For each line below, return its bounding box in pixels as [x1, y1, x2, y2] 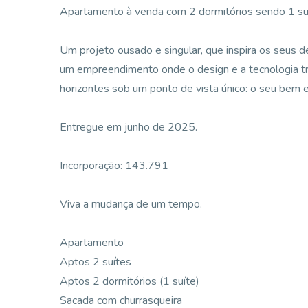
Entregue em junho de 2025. [60, 120, 197, 135]
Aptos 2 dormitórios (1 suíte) [60, 274, 199, 289]
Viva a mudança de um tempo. [60, 197, 202, 212]
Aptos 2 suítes [60, 254, 131, 269]
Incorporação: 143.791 [60, 158, 168, 173]
